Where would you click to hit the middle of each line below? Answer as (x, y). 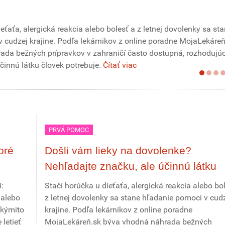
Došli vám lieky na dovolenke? (118, 150)
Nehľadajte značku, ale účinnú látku (131, 166)
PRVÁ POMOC (69, 130)
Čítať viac (120, 65)
